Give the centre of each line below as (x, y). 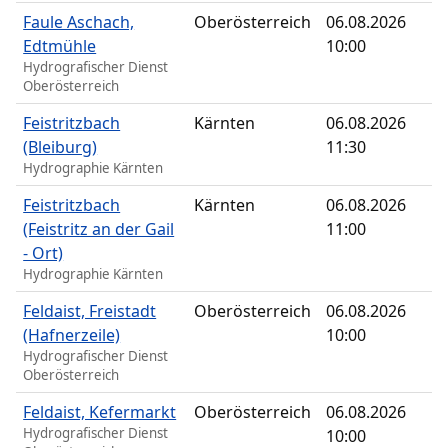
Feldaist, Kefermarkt (100, 412)
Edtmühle (60, 46)
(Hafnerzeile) (72, 335)
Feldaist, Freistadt (90, 311)
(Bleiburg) (60, 147)
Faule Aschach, (79, 22)
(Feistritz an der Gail (99, 229)
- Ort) (43, 253)
